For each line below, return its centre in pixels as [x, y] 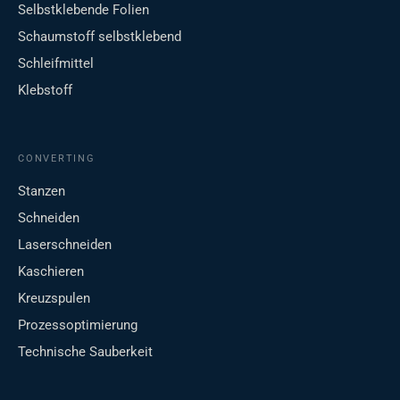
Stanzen [42, 192]
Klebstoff [45, 91]
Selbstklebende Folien [83, 10]
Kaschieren [51, 272]
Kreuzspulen [54, 299]
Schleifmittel [56, 64]
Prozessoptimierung [78, 325]
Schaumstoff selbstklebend [100, 37]
